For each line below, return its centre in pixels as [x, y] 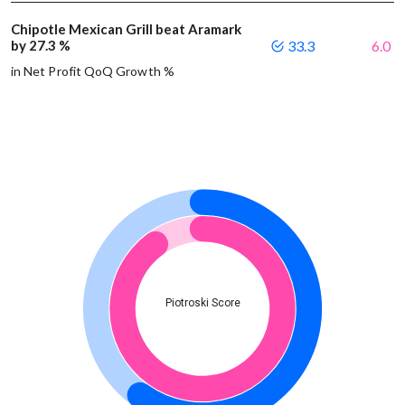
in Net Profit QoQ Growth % [93, 71]
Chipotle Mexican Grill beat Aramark [126, 29]
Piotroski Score [202, 303]
